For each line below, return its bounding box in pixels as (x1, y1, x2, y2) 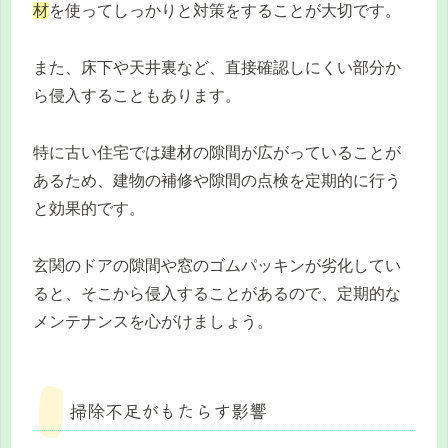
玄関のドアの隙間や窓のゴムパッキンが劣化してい (33, 256, 401, 274)
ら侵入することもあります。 (33, 87, 241, 105)
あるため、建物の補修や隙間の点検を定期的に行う (33, 172, 401, 190)
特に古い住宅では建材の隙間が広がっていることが (33, 144, 401, 162)
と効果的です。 (33, 200, 145, 218)
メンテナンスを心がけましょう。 (33, 312, 273, 330)
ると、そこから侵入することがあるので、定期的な (33, 284, 401, 302)
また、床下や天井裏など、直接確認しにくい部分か (33, 59, 401, 77)
